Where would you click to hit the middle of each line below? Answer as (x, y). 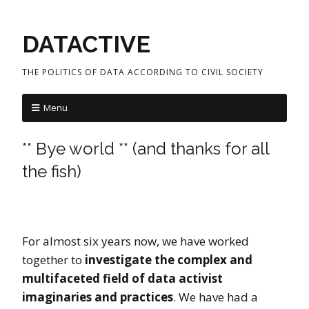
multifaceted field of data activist (122, 278)
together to (53, 260)
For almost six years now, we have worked (136, 241)
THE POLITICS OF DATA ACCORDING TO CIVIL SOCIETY (143, 72)
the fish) (52, 171)
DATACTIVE (86, 44)
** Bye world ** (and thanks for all (146, 149)
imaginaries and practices (98, 297)
